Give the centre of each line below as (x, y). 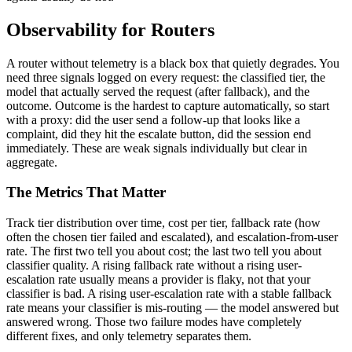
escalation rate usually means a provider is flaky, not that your (158, 280)
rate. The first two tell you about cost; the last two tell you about (164, 251)
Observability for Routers (110, 29)
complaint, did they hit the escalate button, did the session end (159, 134)
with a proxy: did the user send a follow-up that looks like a (153, 119)
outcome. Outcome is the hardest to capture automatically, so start (168, 105)
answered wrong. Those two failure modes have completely (154, 322)
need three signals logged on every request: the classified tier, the (166, 77)
